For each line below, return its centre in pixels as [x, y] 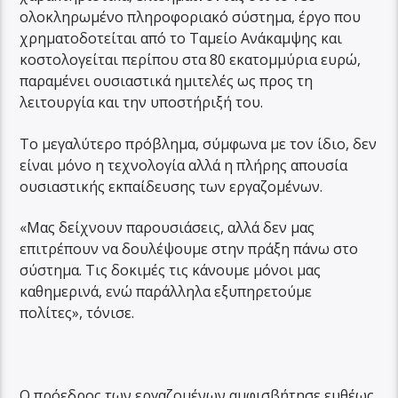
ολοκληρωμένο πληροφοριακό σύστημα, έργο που [191, 17]
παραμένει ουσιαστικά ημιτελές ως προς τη [167, 81]
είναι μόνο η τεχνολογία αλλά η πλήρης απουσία [184, 165]
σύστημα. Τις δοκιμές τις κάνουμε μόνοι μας [171, 271]
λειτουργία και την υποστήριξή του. [142, 103]
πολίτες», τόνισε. [77, 313]
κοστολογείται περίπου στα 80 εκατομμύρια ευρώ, [191, 60]
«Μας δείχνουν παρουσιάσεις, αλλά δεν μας [167, 228]
